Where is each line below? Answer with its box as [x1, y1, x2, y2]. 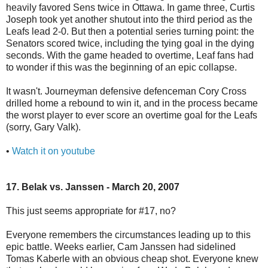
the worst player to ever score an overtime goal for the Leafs [6, 109, 257, 120]
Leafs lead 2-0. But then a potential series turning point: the [6, 26, 254, 36]
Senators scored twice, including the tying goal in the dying [6, 38, 254, 48]
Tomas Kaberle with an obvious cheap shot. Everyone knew [6, 253, 258, 264]
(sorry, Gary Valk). [6, 121, 81, 132]
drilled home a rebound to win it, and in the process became [6, 98, 258, 108]
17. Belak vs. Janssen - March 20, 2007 [6, 181, 179, 192]
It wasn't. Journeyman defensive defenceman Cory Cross [6, 86, 246, 96]
